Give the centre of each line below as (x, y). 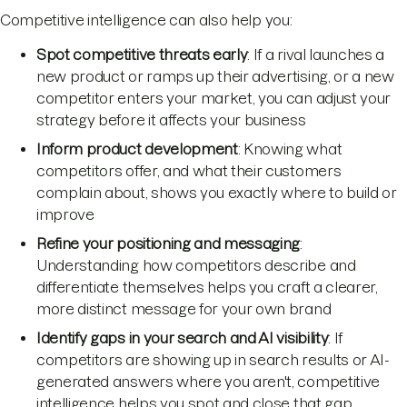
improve (65, 215)
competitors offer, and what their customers (189, 171)
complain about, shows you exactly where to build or (217, 193)
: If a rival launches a (316, 55)
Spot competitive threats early (142, 55)
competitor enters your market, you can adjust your (213, 99)
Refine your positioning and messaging (169, 244)
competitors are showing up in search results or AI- (213, 360)
